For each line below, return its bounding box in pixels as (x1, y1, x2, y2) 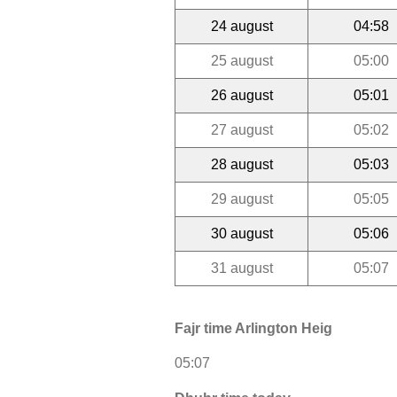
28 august (210, 156, 273, 172)
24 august (210, 18, 273, 34)
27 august (210, 121, 273, 137)
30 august (210, 225, 273, 241)
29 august (210, 191, 273, 206)
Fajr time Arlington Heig (175, 321, 332, 337)
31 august (210, 260, 273, 276)
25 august (210, 52, 273, 68)
